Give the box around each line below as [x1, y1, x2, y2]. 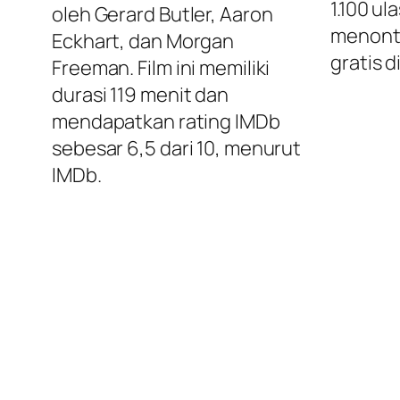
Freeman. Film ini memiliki [52, 54, 271, 82]
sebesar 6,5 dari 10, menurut [52, 135, 302, 162]
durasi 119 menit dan [52, 81, 229, 109]
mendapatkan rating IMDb [52, 108, 280, 136]
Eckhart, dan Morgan [52, 28, 235, 55]
